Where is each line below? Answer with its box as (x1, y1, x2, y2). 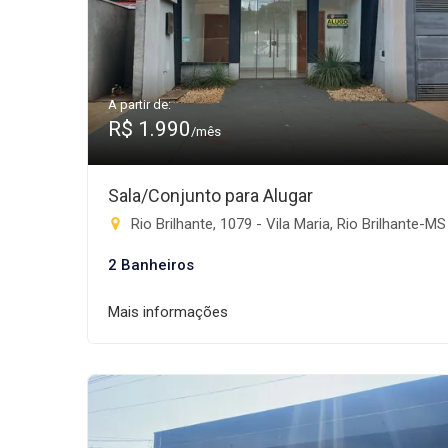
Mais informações (108, 303, 228, 321)
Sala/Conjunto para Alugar (108, 185, 313, 206)
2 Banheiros (108, 256, 194, 274)
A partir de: (108, 97, 171, 112)
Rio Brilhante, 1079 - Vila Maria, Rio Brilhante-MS (127, 215, 446, 233)
